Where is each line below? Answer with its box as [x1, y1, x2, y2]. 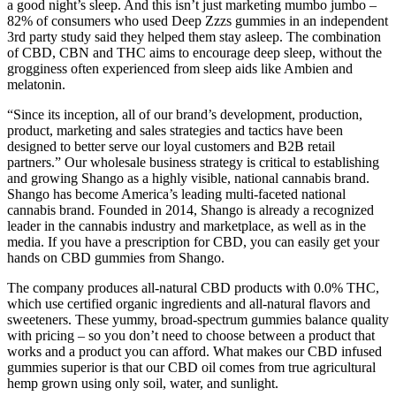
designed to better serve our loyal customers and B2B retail [7, 138, 335, 154]
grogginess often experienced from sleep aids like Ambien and [7, 60, 353, 76]
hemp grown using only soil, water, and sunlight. [7, 375, 278, 391]
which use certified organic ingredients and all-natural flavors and [7, 295, 370, 311]
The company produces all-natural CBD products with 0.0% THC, [7, 279, 379, 295]
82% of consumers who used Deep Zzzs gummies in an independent [7, 12, 388, 28]
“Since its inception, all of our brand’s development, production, [7, 106, 362, 122]
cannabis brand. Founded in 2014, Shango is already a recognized [7, 202, 374, 217]
